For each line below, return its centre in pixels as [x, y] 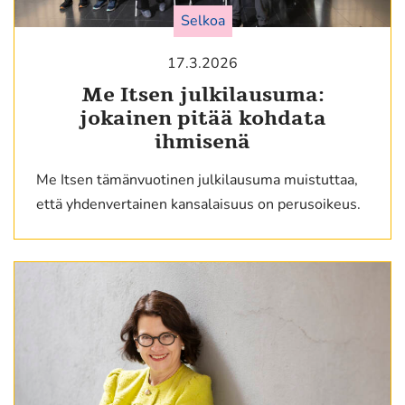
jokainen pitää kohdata [202, 119]
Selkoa [202, 21]
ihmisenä [202, 142]
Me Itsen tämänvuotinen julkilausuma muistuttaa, [197, 180]
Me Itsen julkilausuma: [202, 95]
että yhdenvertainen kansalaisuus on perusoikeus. [198, 205]
